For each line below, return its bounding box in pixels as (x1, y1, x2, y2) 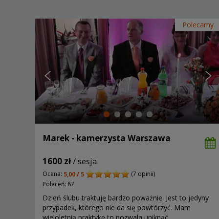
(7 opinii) (130, 169, 155, 178)
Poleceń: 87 (43, 179, 74, 188)
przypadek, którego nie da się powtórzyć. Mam (43, 202, 191, 212)
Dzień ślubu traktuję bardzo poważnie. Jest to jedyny (43, 193, 209, 202)
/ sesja (71, 155, 97, 167)
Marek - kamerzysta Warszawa (43, 132, 171, 144)
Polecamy (182, 20, 214, 29)
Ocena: (43, 169, 64, 178)
